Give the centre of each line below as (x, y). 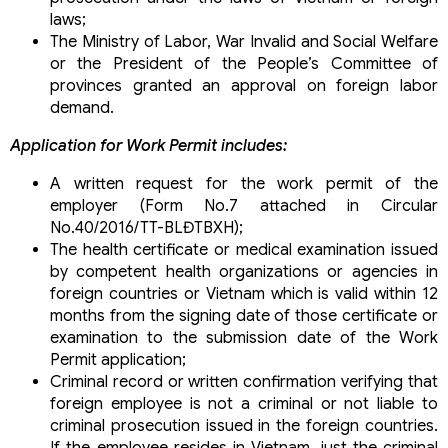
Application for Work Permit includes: (148, 145)
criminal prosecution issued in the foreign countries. (244, 425)
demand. (82, 107)
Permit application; (118, 359)
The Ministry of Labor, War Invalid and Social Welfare (244, 41)
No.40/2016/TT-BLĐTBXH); (146, 227)
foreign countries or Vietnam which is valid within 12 (244, 293)
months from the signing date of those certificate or (244, 315)
